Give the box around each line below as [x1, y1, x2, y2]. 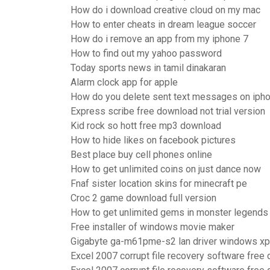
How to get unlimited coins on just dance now [71, 163, 261, 175]
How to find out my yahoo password [71, 48, 222, 59]
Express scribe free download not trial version [71, 105, 265, 117]
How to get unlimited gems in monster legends [71, 207, 268, 218]
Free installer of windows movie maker [71, 221, 234, 233]
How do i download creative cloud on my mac [71, 4, 260, 16]
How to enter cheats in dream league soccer [71, 19, 256, 30]
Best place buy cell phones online [71, 149, 212, 160]
